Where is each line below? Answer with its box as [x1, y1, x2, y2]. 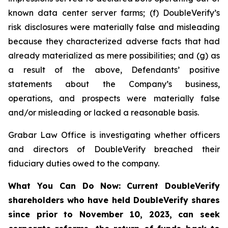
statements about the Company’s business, [8, 79, 220, 89]
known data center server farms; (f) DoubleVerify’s [8, 8, 220, 18]
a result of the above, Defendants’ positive [8, 65, 220, 75]
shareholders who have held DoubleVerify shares [8, 195, 220, 205]
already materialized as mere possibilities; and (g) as [8, 50, 220, 61]
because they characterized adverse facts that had [8, 36, 220, 46]
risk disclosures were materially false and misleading [8, 22, 220, 32]
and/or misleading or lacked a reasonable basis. [8, 107, 199, 118]
